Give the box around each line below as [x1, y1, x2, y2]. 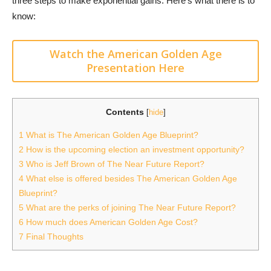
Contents [105, 107, 144, 117]
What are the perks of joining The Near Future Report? [24, 203, 236, 213]
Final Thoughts [24, 232, 83, 242]
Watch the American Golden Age [49, 47, 222, 62]
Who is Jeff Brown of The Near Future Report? [24, 159, 204, 169]
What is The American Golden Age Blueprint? [24, 130, 198, 140]
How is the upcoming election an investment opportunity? [24, 145, 244, 155]
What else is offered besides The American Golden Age [24, 174, 237, 184]
